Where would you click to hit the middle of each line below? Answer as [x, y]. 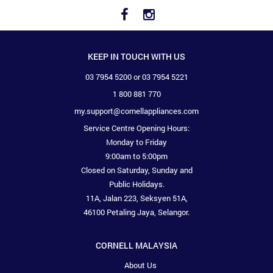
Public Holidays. [136, 184]
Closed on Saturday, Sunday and [136, 170]
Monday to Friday [136, 142]
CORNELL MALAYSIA [136, 246]
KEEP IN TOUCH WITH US [136, 57]
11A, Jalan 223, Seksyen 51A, [136, 198]
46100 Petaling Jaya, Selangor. [136, 212]
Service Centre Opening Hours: [136, 128]
